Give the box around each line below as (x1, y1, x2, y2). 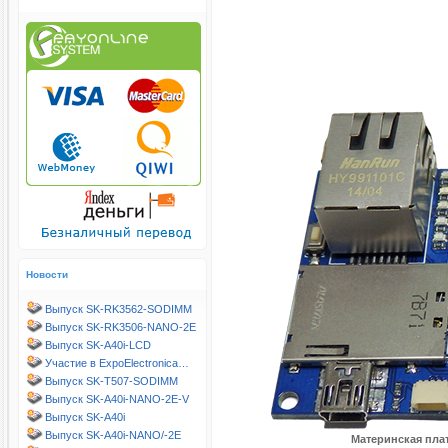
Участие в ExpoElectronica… (45, 357, 189, 369)
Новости (26, 269, 68, 280)
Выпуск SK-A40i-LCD (45, 339, 151, 351)
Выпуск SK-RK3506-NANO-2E (45, 321, 196, 333)
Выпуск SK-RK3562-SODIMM (45, 303, 192, 315)
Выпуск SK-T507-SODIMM (45, 375, 178, 387)
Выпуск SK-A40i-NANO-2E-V (45, 393, 189, 405)
